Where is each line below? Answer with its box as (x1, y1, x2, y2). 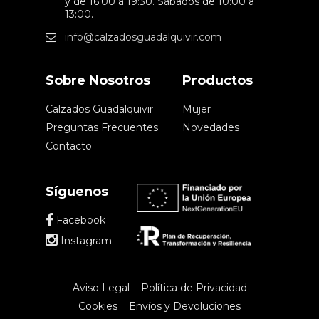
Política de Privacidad (140, 281, 247, 294)
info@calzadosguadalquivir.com (65, 31, 221, 44)
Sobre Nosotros (46, 73, 150, 89)
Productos (182, 73, 253, 89)
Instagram (58, 234, 112, 247)
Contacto (46, 140, 92, 153)
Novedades (182, 121, 239, 135)
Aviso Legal (72, 281, 130, 294)
